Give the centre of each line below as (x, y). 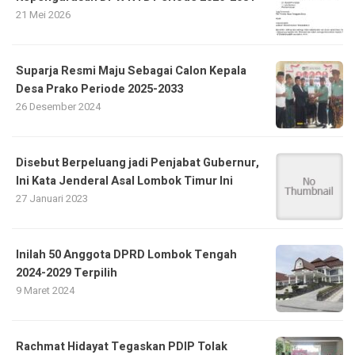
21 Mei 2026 (43, 15)
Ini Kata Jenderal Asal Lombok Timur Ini (124, 181)
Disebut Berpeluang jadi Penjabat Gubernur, (137, 163)
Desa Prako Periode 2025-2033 (99, 90)
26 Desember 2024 (58, 107)
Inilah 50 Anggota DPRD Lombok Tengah (126, 255)
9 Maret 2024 (45, 291)
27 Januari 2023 (52, 199)
